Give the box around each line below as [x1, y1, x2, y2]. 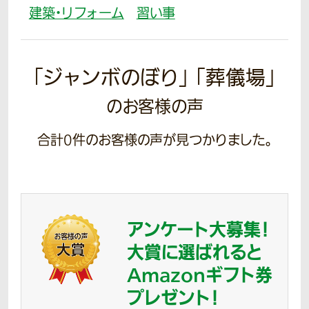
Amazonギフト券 [126, 262, 272, 289]
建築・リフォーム [28, 3, 124, 23]
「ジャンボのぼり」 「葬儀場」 [33, 63, 276, 93]
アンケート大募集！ [126, 217, 269, 243]
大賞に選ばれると [126, 239, 263, 266]
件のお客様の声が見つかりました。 [72, 130, 272, 150]
